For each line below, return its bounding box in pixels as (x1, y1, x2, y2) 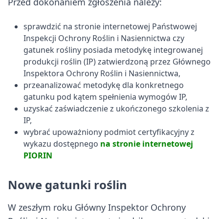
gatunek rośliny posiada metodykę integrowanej (23, 44, 203, 56)
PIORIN (23, 150, 52, 161)
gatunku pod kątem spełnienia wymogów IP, (23, 91, 187, 103)
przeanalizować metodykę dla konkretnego (23, 80, 184, 91)
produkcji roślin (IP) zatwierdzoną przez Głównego (23, 56, 211, 67)
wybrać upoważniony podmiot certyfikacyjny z (23, 127, 195, 138)
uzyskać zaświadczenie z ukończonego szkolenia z (23, 103, 209, 114)
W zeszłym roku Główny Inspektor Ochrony (8, 201, 186, 214)
